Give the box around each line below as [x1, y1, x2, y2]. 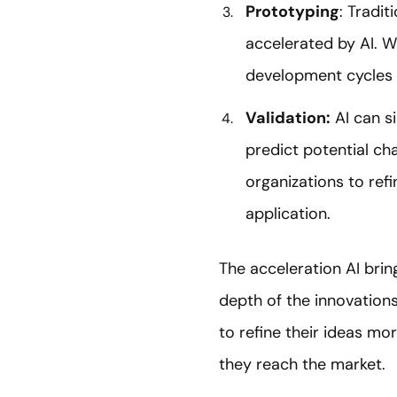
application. [245, 202, 331, 224]
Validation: [245, 106, 331, 128]
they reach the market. [219, 353, 385, 375]
